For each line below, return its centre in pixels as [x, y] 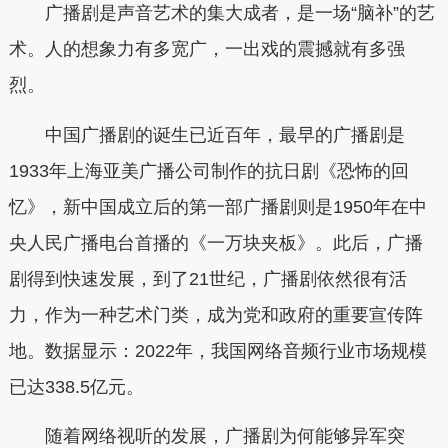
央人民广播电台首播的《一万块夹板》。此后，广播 [215, 242]
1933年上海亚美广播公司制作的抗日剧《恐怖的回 [208, 170]
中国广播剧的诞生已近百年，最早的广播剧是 [224, 134]
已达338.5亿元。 [76, 386]
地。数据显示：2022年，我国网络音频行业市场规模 [217, 350]
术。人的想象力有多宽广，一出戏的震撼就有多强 [206, 49]
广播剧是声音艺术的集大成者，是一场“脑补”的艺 [239, 13]
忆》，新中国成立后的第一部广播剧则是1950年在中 [217, 206]
